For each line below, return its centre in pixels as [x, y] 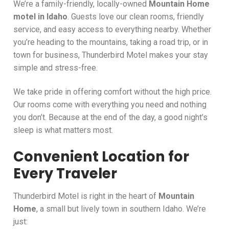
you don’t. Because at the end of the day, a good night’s [110, 118]
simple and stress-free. [55, 67]
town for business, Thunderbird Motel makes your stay [111, 55]
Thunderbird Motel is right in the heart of [86, 196]
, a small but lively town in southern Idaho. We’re [121, 209]
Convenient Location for [101, 156]
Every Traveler [65, 173]
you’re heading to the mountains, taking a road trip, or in [111, 42]
